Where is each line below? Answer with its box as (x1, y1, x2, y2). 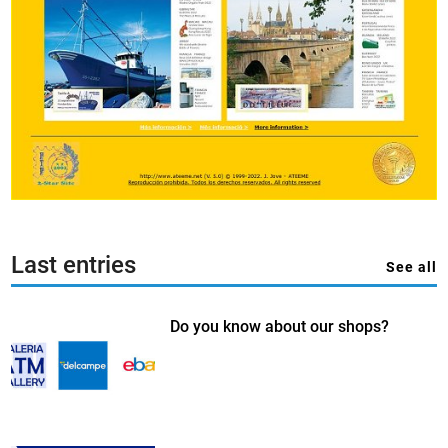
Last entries (11, 250, 137, 279)
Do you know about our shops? (169, 316, 389, 336)
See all (385, 258, 437, 275)
